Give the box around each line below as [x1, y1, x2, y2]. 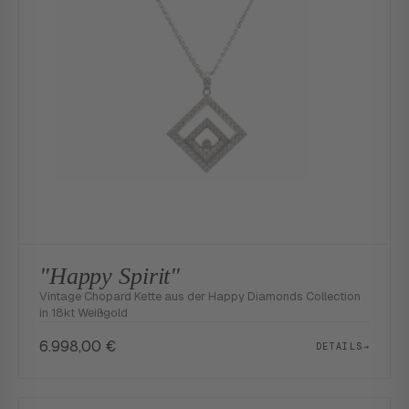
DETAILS [315, 340, 363, 352]
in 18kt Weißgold [39, 305, 128, 320]
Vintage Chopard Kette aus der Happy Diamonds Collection [39, 288, 361, 304]
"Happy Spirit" [39, 263, 181, 289]
